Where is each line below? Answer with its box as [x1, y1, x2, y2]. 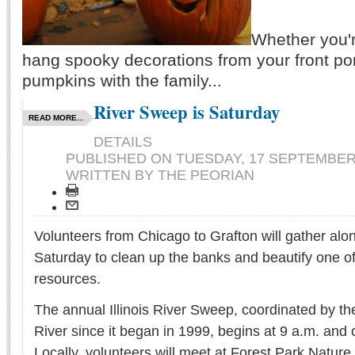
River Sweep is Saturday [94, 99, 280, 126]
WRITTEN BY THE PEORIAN [66, 167, 254, 184]
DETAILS [94, 134, 152, 151]
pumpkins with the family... [22, 71, 222, 90]
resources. [34, 271, 101, 288]
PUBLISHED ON [66, 151, 176, 167]
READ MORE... [29, 113, 84, 123]
